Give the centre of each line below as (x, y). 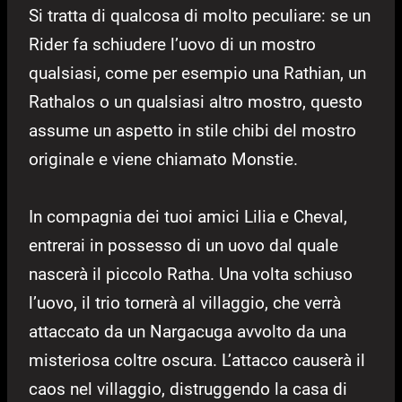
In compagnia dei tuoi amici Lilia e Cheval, (188, 217)
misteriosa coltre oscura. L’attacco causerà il (197, 361)
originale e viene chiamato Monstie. (163, 160)
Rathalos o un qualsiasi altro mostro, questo (196, 102)
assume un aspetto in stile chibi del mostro (192, 131)
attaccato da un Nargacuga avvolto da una (188, 332)
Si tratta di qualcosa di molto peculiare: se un (200, 16)
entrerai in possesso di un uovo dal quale (184, 246)
